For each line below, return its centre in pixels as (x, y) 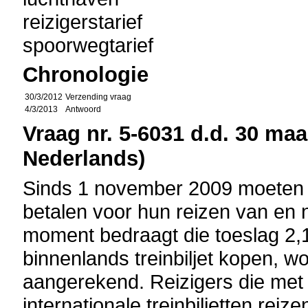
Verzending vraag (99, 97)
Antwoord (84, 109)
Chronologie (86, 75)
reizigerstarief (83, 22)
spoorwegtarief (88, 45)
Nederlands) (84, 158)
